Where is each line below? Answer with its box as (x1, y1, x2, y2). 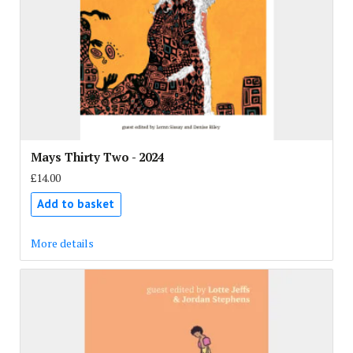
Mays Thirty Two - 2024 (30, 149, 164, 165)
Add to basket (37, 196, 114, 212)
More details (30, 236, 94, 251)
